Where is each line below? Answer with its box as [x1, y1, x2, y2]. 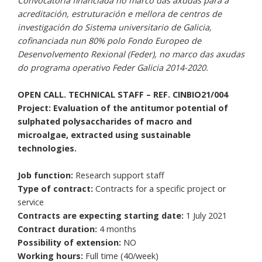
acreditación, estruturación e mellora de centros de [18, 8, 222, 19]
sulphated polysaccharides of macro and [18, 116, 192, 127]
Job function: [18, 170, 75, 181]
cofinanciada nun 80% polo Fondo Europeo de [18, 35, 201, 46]
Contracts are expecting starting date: [18, 210, 186, 221]
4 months [99, 223, 136, 235]
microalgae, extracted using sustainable [18, 129, 191, 140]
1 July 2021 [186, 210, 227, 221]
